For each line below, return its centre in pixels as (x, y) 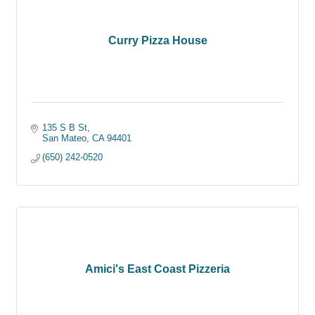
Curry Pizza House (157, 41)
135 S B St (65, 128)
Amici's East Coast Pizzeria (157, 269)
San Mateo (65, 139)
